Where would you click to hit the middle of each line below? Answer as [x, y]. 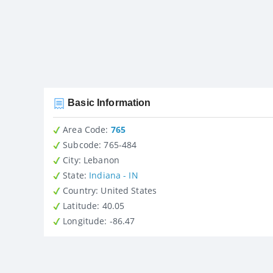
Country [78, 190]
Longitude [83, 221]
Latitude [79, 205]
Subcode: [81, 144]
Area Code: [84, 129]
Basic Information [108, 102]
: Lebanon [99, 160]
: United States [129, 190]
